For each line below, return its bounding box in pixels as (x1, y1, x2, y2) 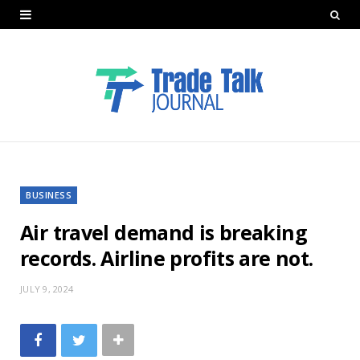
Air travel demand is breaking (20, 218, 307, 246)
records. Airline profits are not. (20, 243, 313, 272)
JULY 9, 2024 (20, 282, 74, 295)
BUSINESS (26, 188, 72, 201)
